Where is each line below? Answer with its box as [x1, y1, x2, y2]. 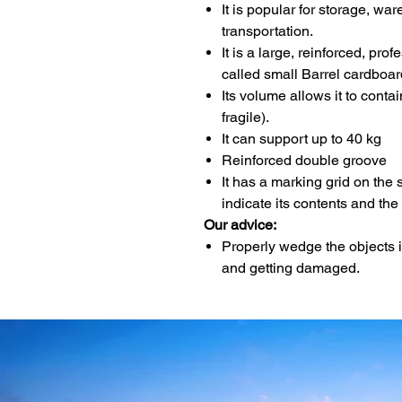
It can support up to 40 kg [222, 130, 381, 147]
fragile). [222, 109, 269, 126]
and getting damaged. [222, 259, 360, 276]
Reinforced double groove [222, 152, 387, 169]
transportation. [222, 22, 313, 39]
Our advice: [204, 216, 276, 233]
